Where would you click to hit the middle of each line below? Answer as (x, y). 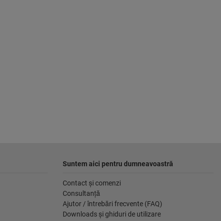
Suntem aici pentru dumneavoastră (118, 164)
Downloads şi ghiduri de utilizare (112, 214)
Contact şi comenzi (92, 183)
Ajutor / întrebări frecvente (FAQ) (112, 204)
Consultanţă (81, 194)
